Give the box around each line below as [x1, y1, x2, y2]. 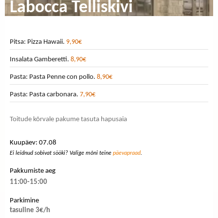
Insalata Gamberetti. [10, 56, 71, 63]
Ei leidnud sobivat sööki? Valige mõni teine [10, 150, 113, 156]
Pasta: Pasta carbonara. [10, 91, 80, 98]
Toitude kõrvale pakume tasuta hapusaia [10, 116, 127, 123]
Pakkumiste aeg [10, 167, 55, 175]
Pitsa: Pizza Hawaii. [10, 38, 66, 46]
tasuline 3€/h [10, 206, 50, 214]
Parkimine [10, 197, 39, 204]
